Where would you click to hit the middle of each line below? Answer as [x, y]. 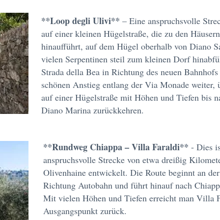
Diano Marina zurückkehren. [93, 110]
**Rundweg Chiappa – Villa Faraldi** [116, 147]
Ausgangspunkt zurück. [85, 211]
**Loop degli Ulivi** [81, 21]
